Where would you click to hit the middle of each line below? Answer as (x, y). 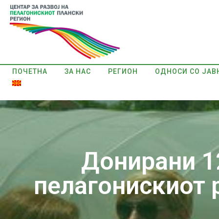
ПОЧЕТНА (30, 71)
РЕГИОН (123, 71)
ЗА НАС (78, 71)
